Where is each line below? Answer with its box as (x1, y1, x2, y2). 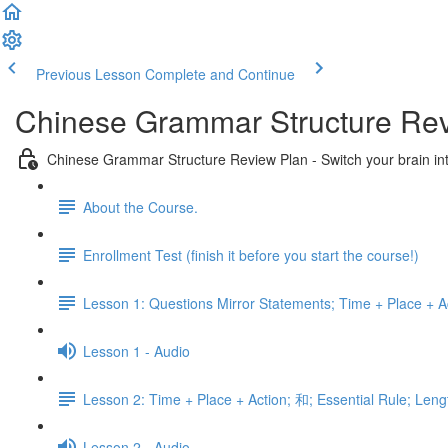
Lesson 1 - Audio (83, 340, 190, 361)
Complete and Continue (145, 64, 295, 84)
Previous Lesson (36, 64, 141, 84)
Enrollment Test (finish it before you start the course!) (83, 244, 419, 265)
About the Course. (83, 196, 198, 217)
